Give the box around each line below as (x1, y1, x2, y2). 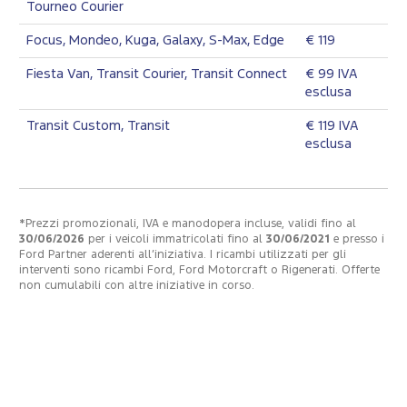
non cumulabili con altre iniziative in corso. (19, 280, 254, 291)
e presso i (333, 233, 384, 244)
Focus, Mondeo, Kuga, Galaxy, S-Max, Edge (26, 34, 284, 46)
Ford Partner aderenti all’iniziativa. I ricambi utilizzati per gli (19, 249, 346, 260)
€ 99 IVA (305, 67, 358, 80)
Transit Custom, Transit (26, 119, 170, 132)
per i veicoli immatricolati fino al (84, 233, 266, 244)
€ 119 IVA (305, 119, 359, 132)
